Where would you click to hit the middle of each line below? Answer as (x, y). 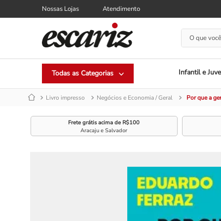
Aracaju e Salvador (104, 130)
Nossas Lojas (60, 9)
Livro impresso (65, 97)
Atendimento (121, 9)
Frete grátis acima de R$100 (104, 122)
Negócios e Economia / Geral (135, 97)
